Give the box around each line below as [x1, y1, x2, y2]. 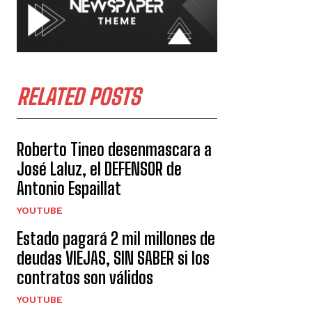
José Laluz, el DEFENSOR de [17, 159, 182, 180]
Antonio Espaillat [17, 178, 121, 199]
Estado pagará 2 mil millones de [17, 228, 215, 249]
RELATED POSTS [17, 84, 140, 111]
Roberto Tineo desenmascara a [17, 139, 212, 160]
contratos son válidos [17, 267, 153, 288]
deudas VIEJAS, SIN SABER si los [17, 248, 210, 269]
